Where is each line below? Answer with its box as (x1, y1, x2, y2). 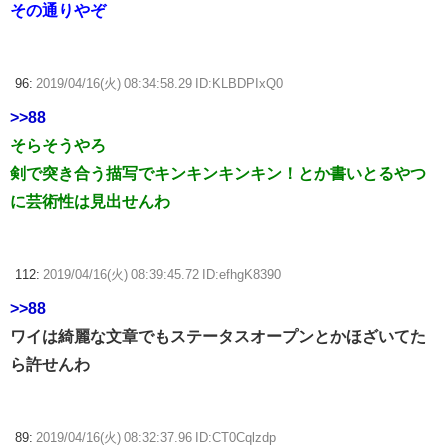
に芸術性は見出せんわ (10, 193, 170, 210)
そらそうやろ (10, 137, 106, 154)
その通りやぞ (10, 2, 106, 19)
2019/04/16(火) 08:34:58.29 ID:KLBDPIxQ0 (36, 77, 283, 91)
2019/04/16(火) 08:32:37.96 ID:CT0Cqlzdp (36, 431, 276, 445)
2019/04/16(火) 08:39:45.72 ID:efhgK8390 (43, 268, 281, 282)
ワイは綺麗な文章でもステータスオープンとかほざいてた (10, 328, 426, 345)
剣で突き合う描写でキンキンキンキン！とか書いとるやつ (10, 165, 426, 182)
